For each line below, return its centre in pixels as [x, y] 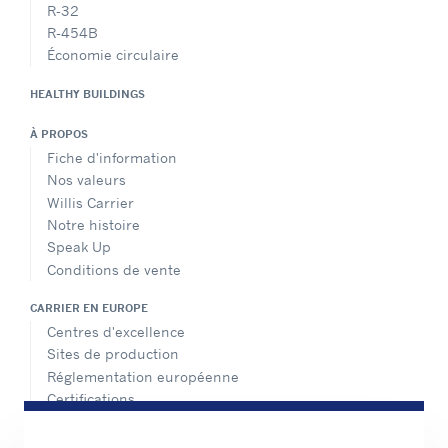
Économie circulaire [113, 55]
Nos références [97, 421]
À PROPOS [59, 133]
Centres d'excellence [116, 331]
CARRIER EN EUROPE [89, 308]
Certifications [91, 399]
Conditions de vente [114, 269]
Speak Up [79, 247]
